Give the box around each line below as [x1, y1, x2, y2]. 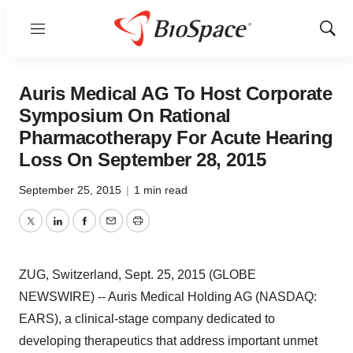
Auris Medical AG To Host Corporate [19, 83, 332, 104]
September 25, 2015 [19, 184, 124, 196]
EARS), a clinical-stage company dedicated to [19, 312, 275, 325]
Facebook [83, 223, 139, 237]
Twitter [29, 223, 67, 237]
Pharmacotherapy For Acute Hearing [19, 127, 333, 148]
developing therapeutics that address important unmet [19, 334, 318, 347]
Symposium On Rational [19, 105, 231, 126]
